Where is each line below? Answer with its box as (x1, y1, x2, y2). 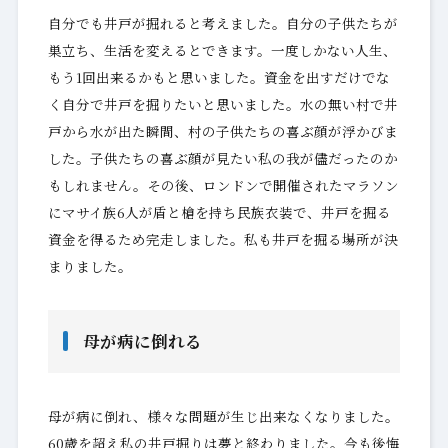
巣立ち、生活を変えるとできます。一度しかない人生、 (47, 39, 397, 60)
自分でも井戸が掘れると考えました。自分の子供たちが (47, 12, 398, 33)
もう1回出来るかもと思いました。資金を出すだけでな (47, 66, 390, 87)
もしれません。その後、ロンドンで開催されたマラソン (47, 174, 399, 195)
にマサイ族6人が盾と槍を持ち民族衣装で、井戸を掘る (47, 201, 391, 222)
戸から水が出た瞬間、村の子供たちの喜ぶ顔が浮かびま (47, 120, 398, 141)
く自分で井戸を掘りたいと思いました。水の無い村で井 (47, 93, 398, 114)
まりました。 (47, 255, 132, 276)
